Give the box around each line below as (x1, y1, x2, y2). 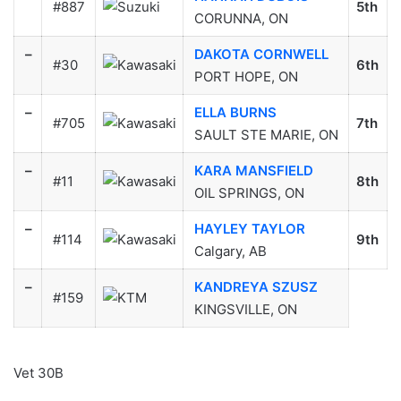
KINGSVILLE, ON (190, 301, 301, 319)
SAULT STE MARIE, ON (190, 126, 342, 144)
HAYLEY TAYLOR (193, 220, 305, 238)
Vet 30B (13, 363, 64, 381)
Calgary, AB (190, 243, 270, 260)
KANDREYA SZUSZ (193, 278, 318, 296)
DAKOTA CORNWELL (193, 46, 328, 64)
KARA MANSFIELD (193, 162, 313, 180)
